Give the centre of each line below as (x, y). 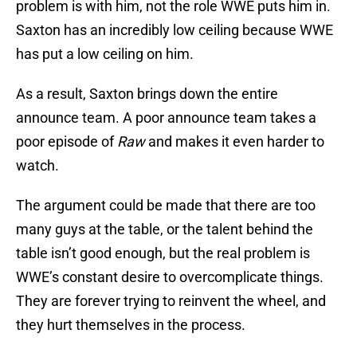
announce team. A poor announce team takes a (166, 118)
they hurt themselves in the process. (131, 325)
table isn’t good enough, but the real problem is (163, 253)
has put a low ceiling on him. (105, 54)
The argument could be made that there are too (166, 206)
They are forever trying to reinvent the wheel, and (171, 301)
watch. (37, 166)
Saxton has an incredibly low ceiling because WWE (175, 30)
